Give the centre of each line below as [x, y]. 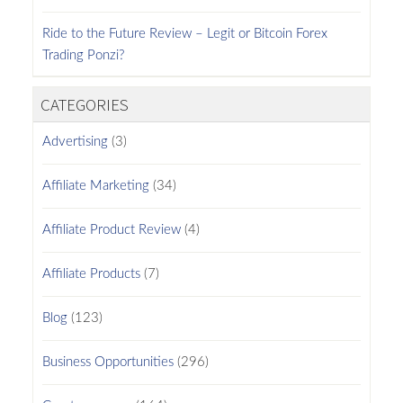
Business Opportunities [107, 362]
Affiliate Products [91, 273]
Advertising [75, 141]
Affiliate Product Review [111, 229]
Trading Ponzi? [83, 55]
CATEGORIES [84, 104]
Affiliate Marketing [95, 185]
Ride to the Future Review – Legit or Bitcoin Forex [184, 33]
